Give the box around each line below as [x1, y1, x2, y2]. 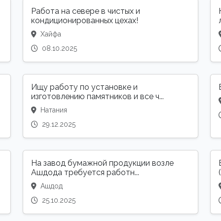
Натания [38, 106, 67, 114]
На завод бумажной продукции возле [31, 158, 174, 168]
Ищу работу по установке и [31, 82, 138, 92]
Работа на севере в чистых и [31, 6, 140, 16]
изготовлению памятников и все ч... [31, 92, 164, 102]
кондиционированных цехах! [31, 16, 138, 26]
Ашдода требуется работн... [31, 168, 139, 178]
